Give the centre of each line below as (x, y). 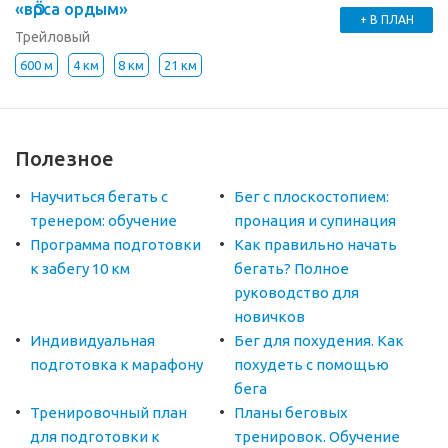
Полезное (64, 159)
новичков (269, 317)
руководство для (296, 293)
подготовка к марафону (116, 365)
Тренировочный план (108, 413)
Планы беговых (290, 413)
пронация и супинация (314, 221)
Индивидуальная (92, 341)
